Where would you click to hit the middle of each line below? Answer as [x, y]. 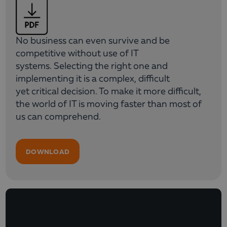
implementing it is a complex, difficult [93, 79]
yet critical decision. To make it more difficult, [108, 91]
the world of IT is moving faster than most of [109, 104]
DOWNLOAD [48, 151]
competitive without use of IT [77, 53]
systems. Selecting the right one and [92, 66]
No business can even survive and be [93, 41]
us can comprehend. [58, 117]
